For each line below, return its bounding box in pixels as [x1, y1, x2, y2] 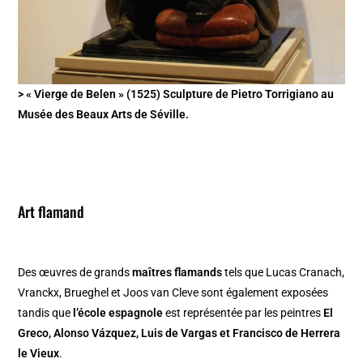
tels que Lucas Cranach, [222, 266, 345, 280]
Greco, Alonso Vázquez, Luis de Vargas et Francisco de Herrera [18, 327, 341, 340]
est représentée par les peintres [163, 306, 324, 320]
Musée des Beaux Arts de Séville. [18, 108, 190, 122]
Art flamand [18, 201, 85, 223]
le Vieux [18, 347, 60, 361]
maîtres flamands [132, 266, 223, 280]
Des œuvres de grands [18, 266, 133, 280]
